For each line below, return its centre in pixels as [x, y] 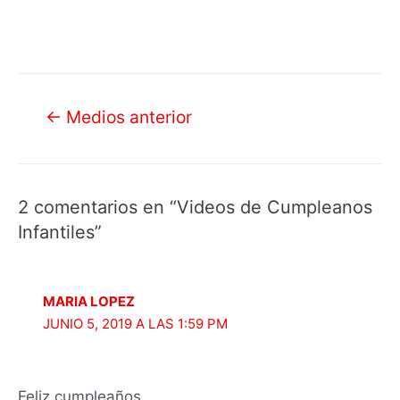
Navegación [59, 113]
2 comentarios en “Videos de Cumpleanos [195, 208]
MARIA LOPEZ [89, 302]
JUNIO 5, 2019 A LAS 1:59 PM [136, 324]
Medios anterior [126, 117]
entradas [49, 181]
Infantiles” [60, 233]
